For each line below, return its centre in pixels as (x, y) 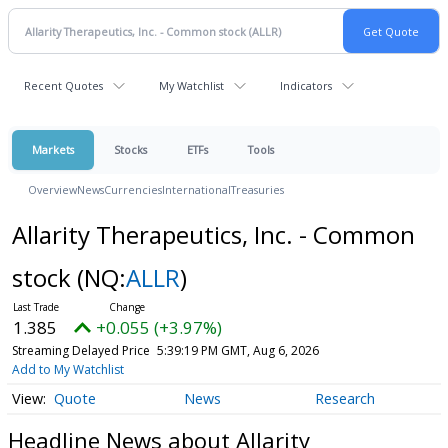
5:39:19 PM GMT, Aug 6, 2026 (237, 350)
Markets (53, 149)
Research (344, 399)
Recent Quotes (63, 85)
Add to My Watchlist (67, 369)
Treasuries (257, 189)
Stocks (130, 149)
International (196, 189)
